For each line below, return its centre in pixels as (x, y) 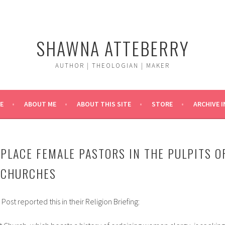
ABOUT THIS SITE (104, 104)
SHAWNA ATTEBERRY (113, 48)
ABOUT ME (40, 104)
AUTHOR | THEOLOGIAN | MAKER (113, 66)
